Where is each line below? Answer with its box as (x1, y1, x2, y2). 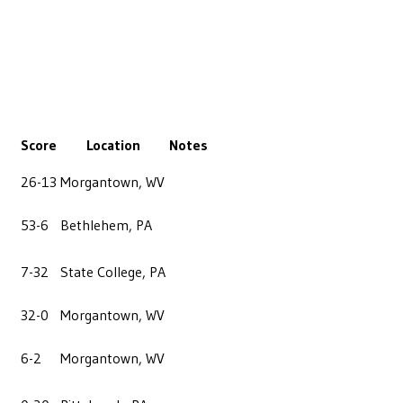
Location (85, 135, 140, 154)
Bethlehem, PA (60, 215, 152, 234)
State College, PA (60, 262, 166, 281)
